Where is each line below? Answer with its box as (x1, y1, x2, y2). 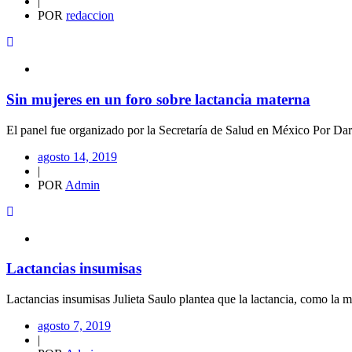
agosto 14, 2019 (38, 149, 117, 163)
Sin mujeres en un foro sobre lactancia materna (6, 90, 310, 108)
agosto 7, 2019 (38, 318, 111, 332)
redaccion (66, 9, 114, 23)
